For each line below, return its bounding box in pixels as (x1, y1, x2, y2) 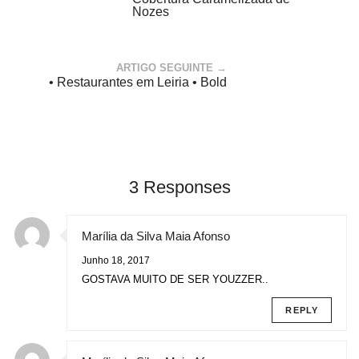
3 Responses (128, 177, 231, 197)
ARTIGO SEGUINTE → (116, 62, 227, 74)
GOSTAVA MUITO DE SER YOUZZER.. (82, 273, 268, 285)
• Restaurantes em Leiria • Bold (49, 75, 227, 89)
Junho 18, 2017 (82, 255, 150, 266)
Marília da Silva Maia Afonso (82, 229, 230, 243)
